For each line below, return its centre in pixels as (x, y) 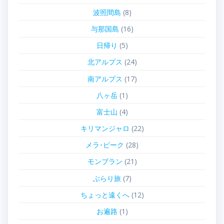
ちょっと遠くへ (105, 194)
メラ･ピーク (105, 145)
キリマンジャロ (105, 128)
